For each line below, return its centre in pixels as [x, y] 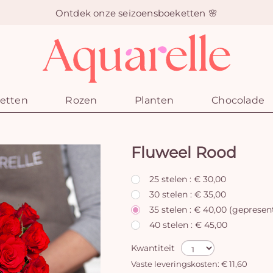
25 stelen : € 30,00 [188, 179]
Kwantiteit [153, 248]
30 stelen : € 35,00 [188, 194]
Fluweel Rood [184, 152]
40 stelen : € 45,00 [188, 225]
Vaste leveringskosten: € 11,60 [189, 264]
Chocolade [238, 100]
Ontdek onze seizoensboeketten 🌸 [136, 12]
